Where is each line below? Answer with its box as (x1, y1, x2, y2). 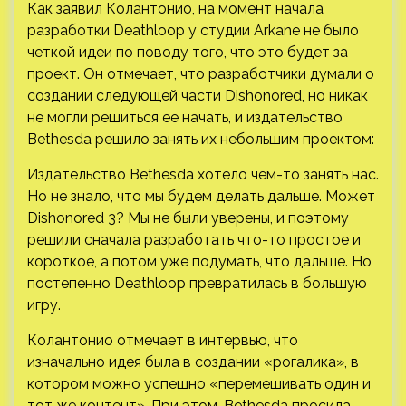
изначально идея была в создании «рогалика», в (27, 353, 359, 371)
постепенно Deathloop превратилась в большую (27, 274, 367, 292)
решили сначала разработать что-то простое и (27, 230, 361, 248)
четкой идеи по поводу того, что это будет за (27, 43, 348, 61)
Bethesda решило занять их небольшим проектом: (27, 130, 374, 148)
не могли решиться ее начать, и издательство (27, 108, 343, 126)
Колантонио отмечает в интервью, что (27, 331, 298, 349)
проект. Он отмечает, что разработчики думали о (27, 64, 374, 82)
